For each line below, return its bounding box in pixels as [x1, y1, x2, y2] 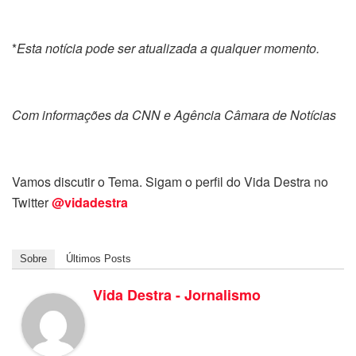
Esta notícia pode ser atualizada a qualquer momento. [17, 39, 319, 58]
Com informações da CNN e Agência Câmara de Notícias [12, 106, 336, 125]
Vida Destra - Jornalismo [93, 284, 261, 306]
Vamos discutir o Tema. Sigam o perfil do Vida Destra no [12, 172, 328, 192]
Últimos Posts [66, 253, 131, 265]
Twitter [12, 193, 52, 212]
